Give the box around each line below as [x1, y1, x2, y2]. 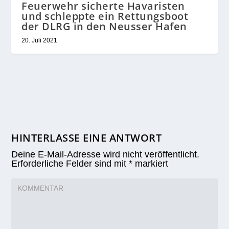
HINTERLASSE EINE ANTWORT [11, 131, 162, 145]
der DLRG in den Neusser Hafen [21, 19, 187, 33]
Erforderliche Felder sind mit [11, 158, 129, 169]
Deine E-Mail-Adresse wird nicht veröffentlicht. [11, 149, 200, 159]
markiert [132, 158, 169, 169]
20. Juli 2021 [21, 37, 58, 44]
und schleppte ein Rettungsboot [21, 9, 189, 23]
